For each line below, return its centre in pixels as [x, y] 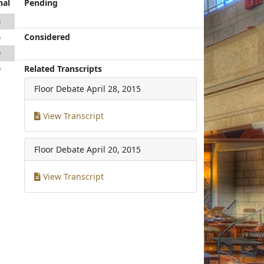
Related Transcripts [63, 69]
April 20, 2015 [114, 149]
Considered [47, 37]
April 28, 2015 [114, 89]
